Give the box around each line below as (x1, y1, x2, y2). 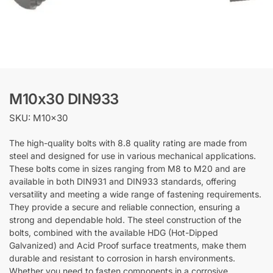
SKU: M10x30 (9, 112, 68, 124)
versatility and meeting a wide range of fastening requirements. (9, 189, 261, 200)
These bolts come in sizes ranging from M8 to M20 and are (9, 163, 246, 174)
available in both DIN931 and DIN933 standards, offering (9, 176, 236, 187)
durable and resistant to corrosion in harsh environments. (9, 253, 235, 264)
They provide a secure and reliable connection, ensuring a (9, 202, 240, 213)
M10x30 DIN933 (9, 90, 119, 108)
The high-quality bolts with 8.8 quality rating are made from (9, 138, 247, 149)
